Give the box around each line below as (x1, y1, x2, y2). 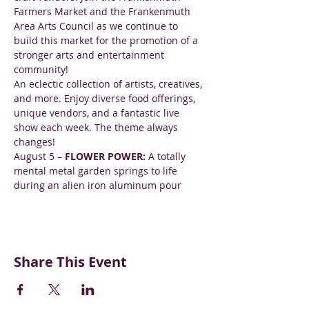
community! (14, 63, 68, 76)
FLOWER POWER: (65, 150, 148, 163)
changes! (14, 135, 55, 148)
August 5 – (14, 150, 65, 163)
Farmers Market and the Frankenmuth (14, 5, 193, 18)
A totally (148, 150, 188, 163)
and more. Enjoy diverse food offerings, (14, 92, 198, 105)
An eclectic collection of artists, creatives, (14, 77, 205, 90)
